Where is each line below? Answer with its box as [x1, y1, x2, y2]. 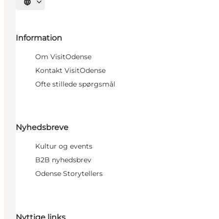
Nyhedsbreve [16, 123, 68, 132]
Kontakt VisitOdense [35, 66, 106, 75]
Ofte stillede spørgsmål [35, 80, 115, 89]
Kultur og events [35, 142, 92, 151]
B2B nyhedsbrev [35, 155, 91, 165]
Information [16, 33, 62, 43]
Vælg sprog [26, 1, 59, 9]
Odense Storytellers [35, 169, 103, 178]
